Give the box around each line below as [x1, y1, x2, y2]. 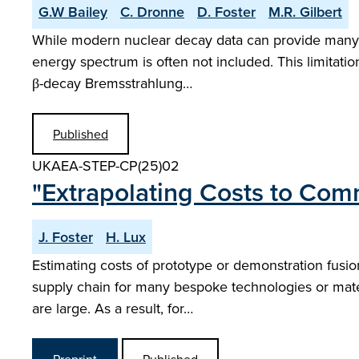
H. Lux [106, 227, 146, 247]
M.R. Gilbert [268, 2, 342, 22]
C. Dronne [120, 2, 184, 22]
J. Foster [38, 227, 93, 247]
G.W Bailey [38, 2, 107, 22]
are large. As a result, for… [32, 298, 193, 318]
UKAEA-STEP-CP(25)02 [32, 155, 179, 175]
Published [53, 125, 108, 143]
